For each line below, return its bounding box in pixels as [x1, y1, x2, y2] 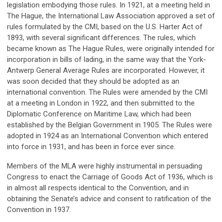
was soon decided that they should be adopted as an [7, 77, 179, 86]
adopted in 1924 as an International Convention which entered [7, 131, 208, 140]
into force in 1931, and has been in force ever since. [7, 142, 175, 151]
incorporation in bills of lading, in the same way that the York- [7, 55, 206, 64]
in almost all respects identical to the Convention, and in [7, 183, 189, 192]
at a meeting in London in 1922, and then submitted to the [7, 99, 195, 108]
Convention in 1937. [7, 205, 71, 214]
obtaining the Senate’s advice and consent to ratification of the [7, 194, 211, 203]
